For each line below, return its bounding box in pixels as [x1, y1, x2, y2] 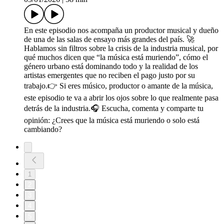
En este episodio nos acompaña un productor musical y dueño [24, 26, 218, 35]
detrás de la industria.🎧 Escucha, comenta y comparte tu [24, 104, 203, 113]
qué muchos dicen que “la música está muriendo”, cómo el [24, 53, 208, 62]
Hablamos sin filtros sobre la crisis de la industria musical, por [24, 44, 218, 53]
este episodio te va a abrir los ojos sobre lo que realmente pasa [24, 93, 218, 102]
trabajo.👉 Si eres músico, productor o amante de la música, [24, 81, 213, 90]
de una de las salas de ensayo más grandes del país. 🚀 [24, 35, 194, 44]
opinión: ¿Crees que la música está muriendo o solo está [24, 116, 199, 125]
